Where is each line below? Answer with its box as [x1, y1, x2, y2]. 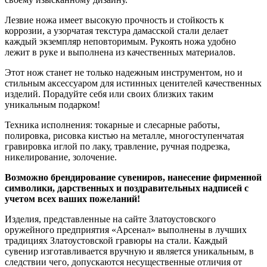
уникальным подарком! [5, 100, 100, 110]
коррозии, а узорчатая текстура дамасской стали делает [5, 26, 228, 36]
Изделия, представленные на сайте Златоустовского [5, 214, 216, 224]
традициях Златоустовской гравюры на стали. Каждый [5, 235, 228, 246]
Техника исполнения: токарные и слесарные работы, [5, 120, 220, 130]
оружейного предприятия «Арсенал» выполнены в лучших [5, 225, 247, 235]
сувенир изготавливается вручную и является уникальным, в [5, 246, 254, 256]
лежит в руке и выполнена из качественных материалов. [5, 47, 235, 57]
